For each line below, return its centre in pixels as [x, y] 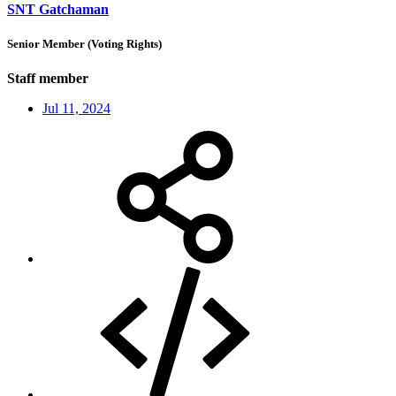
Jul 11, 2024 [76, 109]
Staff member [48, 79]
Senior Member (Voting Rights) [84, 43]
